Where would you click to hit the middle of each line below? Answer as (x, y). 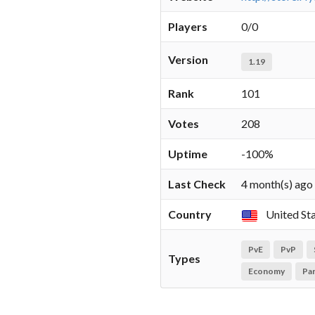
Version (188, 59)
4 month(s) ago (277, 184)
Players (188, 26)
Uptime (188, 154)
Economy (266, 271)
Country (190, 214)
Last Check (197, 184)
